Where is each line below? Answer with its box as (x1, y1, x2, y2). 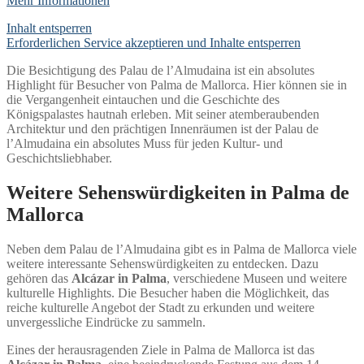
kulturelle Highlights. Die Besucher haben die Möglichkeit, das (6, 285, 329, 300)
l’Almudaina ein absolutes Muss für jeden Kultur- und (6, 136, 283, 150)
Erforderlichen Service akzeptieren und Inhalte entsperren (6, 35, 301, 50)
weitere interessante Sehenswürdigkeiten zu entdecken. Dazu (6, 256, 318, 271)
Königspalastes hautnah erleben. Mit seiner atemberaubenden (6, 106, 319, 121)
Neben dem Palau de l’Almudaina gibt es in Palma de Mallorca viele (6, 241, 357, 256)
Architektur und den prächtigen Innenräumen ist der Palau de (6, 121, 318, 136)
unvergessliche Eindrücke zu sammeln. (6, 314, 206, 329)
